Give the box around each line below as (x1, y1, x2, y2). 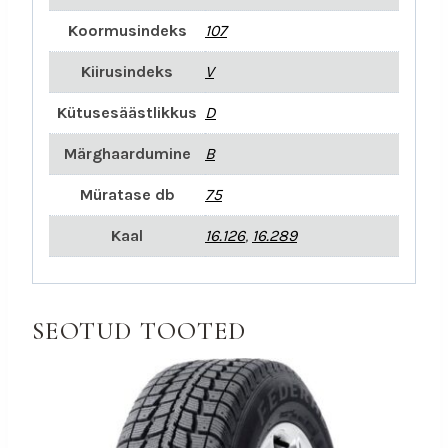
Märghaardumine (63, 143, 191, 163)
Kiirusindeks (81, 61, 173, 81)
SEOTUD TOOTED (32, 315, 247, 346)
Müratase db (79, 184, 175, 204)
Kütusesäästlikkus (57, 102, 197, 122)
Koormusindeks (67, 20, 187, 40)
